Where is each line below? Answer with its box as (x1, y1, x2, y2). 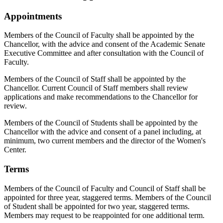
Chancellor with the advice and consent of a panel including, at (4, 127, 201, 136)
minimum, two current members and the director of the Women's (4, 136, 206, 145)
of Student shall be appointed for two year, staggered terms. (4, 202, 190, 211)
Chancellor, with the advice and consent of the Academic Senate (4, 40, 205, 49)
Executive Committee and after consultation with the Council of (4, 49, 204, 58)
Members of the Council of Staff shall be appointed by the (4, 75, 186, 84)
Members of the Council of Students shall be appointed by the (4, 118, 198, 127)
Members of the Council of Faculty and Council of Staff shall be (4, 184, 206, 193)
